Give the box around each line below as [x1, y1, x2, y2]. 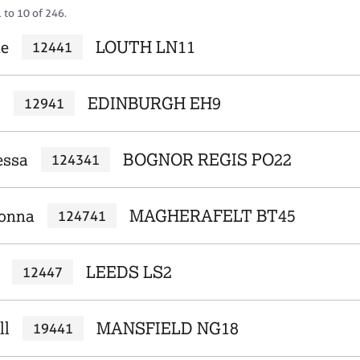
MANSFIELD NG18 [96, 318, 239, 338]
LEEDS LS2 [85, 262, 172, 282]
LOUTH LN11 [95, 37, 195, 57]
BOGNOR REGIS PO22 [122, 149, 292, 170]
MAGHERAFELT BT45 [129, 206, 296, 226]
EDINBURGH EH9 [87, 93, 221, 113]
